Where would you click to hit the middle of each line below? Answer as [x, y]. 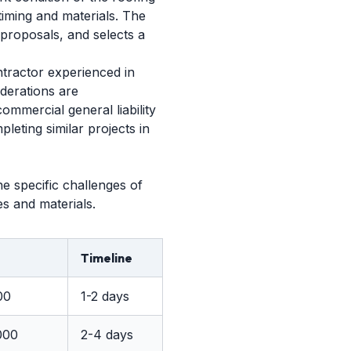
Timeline [107, 258]
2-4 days [107, 335]
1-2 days [105, 296]
